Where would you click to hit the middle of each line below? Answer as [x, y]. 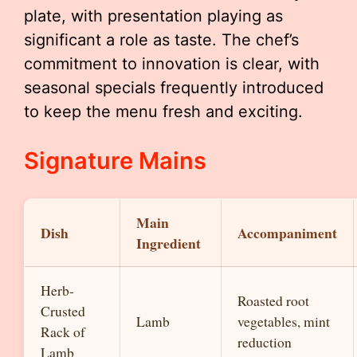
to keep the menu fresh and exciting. [163, 112]
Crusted [63, 311]
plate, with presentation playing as [153, 16]
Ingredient [169, 243]
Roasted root [273, 300]
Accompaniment [287, 233]
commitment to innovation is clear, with [172, 64]
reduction [265, 342]
